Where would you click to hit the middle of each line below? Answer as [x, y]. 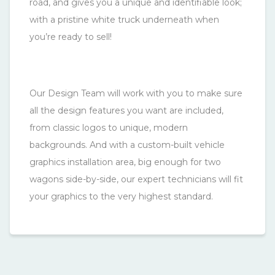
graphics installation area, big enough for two [125, 162]
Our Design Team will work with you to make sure [136, 94]
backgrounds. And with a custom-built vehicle [127, 145]
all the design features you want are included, [126, 111]
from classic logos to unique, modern [109, 128]
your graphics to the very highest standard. [121, 197]
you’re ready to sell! [71, 37]
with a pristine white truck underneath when [124, 20]
